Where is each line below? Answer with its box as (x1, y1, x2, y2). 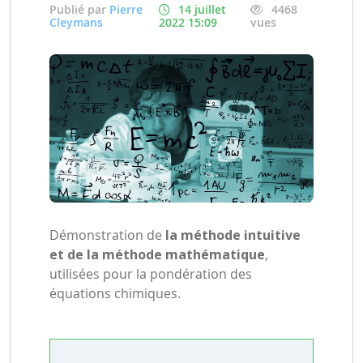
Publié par (49, 2, 109, 17)
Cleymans (49, 15, 103, 30)
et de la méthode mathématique (49, 246, 265, 264)
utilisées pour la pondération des (49, 265, 252, 284)
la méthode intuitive (162, 226, 301, 245)
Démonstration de (49, 226, 162, 245)
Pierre (109, 2, 143, 17)
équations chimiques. (49, 284, 181, 303)
